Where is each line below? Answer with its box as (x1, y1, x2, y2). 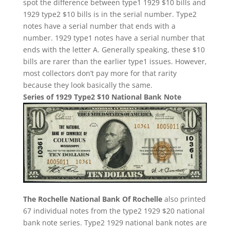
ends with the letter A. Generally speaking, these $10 (23, 45, 205, 55)
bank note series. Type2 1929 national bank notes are (23, 217, 207, 227)
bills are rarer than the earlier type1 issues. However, (23, 56, 207, 67)
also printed (162, 194, 206, 204)
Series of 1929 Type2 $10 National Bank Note (23, 92, 181, 102)
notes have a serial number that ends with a (23, 21, 176, 31)
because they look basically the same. (23, 80, 152, 90)
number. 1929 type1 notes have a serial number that (23, 33, 205, 43)
